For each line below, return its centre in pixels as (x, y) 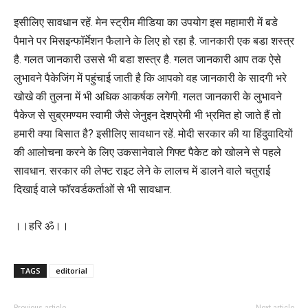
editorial (71, 271)
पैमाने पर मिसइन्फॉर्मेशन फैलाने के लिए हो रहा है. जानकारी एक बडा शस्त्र (154, 41)
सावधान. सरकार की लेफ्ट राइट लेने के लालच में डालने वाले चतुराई (142, 171)
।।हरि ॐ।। (41, 226)
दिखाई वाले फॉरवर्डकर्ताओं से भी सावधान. (93, 190)
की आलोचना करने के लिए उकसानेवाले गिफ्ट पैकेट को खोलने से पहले (147, 153)
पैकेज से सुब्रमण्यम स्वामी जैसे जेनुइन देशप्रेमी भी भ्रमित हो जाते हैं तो (147, 115)
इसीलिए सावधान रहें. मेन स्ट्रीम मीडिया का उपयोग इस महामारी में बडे (146, 23)
